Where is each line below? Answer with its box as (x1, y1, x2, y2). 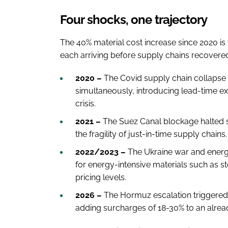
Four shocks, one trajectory (60, 12, 208, 27)
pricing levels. (75, 172, 126, 182)
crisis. (75, 98, 96, 108)
